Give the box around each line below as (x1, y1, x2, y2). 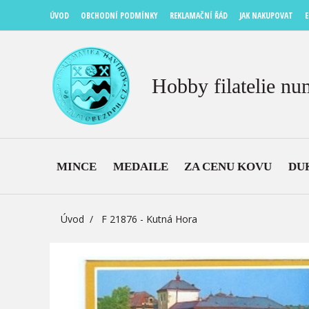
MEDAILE (112, 159, 168, 173)
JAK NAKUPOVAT (239, 10, 293, 21)
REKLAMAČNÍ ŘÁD (170, 10, 228, 21)
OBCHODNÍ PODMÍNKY (81, 10, 158, 21)
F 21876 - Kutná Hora (101, 212, 197, 226)
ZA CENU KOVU (184, 159, 272, 173)
